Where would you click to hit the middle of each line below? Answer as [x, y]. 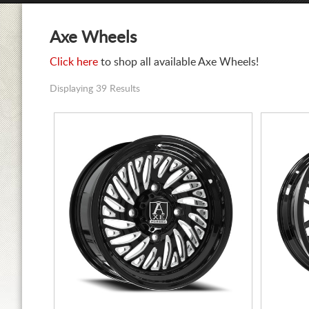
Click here [74, 62]
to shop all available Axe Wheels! [178, 62]
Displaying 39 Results [95, 89]
